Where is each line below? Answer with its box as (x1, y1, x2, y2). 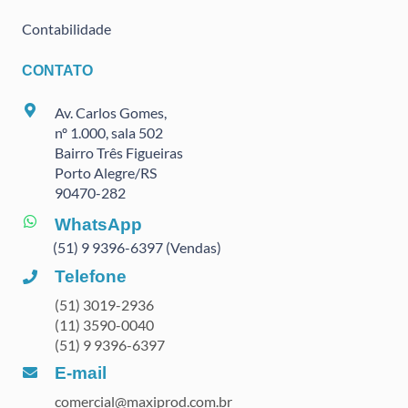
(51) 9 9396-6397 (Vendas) (53, 239, 221, 257)
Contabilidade (22, 20, 111, 38)
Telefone (54, 266, 127, 286)
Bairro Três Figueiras (54, 144, 183, 162)
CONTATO (22, 63, 93, 79)
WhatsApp (54, 214, 142, 234)
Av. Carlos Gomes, (54, 104, 167, 122)
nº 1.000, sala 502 (54, 124, 163, 142)
